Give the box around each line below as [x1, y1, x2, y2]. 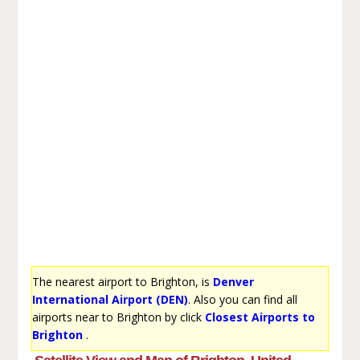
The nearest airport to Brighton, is [31, 273, 213, 289]
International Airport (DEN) [31, 291, 188, 307]
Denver [212, 273, 254, 289]
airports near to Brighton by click [31, 309, 205, 325]
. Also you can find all [187, 291, 297, 307]
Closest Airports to [204, 309, 315, 325]
